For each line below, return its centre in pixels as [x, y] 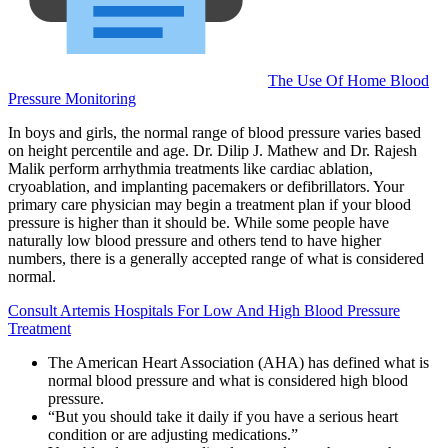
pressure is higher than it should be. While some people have [198, 222]
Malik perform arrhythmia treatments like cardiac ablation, [190, 168]
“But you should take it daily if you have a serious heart [223, 416]
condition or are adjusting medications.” [173, 434]
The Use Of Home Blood [348, 80]
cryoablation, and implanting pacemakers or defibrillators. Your [206, 186]
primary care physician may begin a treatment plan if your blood [209, 204]
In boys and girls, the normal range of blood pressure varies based [214, 132]
